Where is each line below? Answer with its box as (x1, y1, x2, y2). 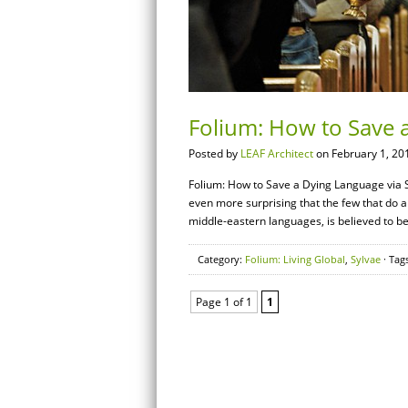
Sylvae (351, 252, 381, 266)
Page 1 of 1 (196, 294, 252, 310)
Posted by (189, 146, 240, 161)
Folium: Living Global (245, 252, 345, 266)
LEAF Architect (240, 146, 313, 161)
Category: (198, 252, 245, 266)
